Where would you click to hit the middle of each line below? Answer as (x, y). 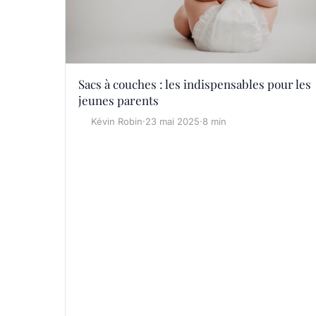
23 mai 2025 (172, 122)
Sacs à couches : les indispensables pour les (195, 84)
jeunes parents (119, 101)
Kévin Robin (117, 122)
